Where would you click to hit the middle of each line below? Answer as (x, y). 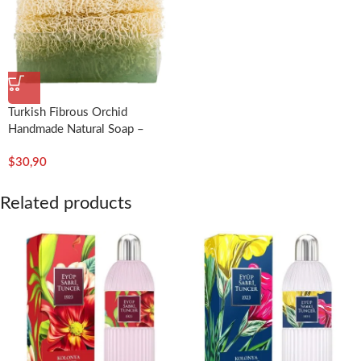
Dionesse (33, 147)
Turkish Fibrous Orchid (68, 113)
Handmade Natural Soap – (76, 130)
